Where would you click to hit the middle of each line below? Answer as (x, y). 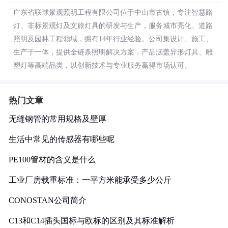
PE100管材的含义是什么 (52, 160)
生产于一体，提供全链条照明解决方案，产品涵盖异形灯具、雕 (113, 52)
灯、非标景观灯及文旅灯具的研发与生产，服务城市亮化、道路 (113, 26)
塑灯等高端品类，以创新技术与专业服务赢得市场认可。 (102, 65)
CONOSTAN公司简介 (48, 200)
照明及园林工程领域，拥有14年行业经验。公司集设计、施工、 (113, 39)
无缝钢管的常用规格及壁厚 (58, 119)
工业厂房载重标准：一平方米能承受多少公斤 (90, 180)
